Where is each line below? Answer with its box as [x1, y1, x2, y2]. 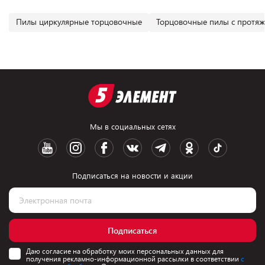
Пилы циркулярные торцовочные [16, 16, 142, 27]
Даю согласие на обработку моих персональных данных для [26, 246, 224, 256]
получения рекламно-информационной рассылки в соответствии [26, 254, 241, 263]
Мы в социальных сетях [89, 121, 176, 132]
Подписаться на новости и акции [72, 170, 193, 181]
